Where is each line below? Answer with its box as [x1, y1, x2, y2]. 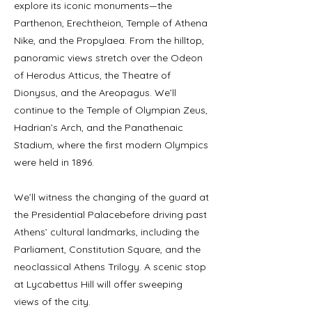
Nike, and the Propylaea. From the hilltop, [14, 34, 204, 47]
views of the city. [14, 295, 91, 308]
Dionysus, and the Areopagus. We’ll [14, 86, 176, 99]
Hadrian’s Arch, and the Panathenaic [14, 121, 183, 134]
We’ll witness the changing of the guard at [14, 191, 209, 203]
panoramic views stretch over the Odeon [14, 52, 203, 64]
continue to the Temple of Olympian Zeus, [14, 104, 208, 116]
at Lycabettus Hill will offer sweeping [14, 278, 182, 290]
